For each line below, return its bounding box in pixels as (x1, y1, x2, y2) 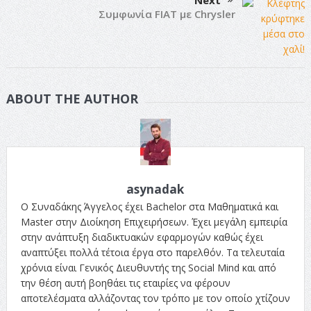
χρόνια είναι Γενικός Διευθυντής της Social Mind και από (20, 260, 276, 274)
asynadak (126, 180, 185, 197)
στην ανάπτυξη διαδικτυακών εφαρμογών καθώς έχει (20, 230, 263, 244)
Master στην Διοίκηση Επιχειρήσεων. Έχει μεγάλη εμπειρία (20, 215, 287, 228)
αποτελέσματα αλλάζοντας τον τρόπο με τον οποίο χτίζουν (20, 291, 290, 305)
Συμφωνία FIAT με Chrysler (99, 6, 236, 21)
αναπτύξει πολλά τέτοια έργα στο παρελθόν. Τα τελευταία (20, 245, 285, 259)
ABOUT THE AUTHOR (6, 90, 138, 107)
